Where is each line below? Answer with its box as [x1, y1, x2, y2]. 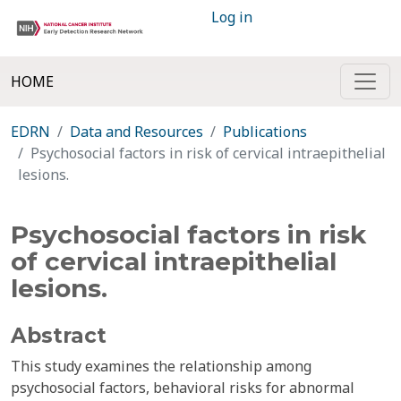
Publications [223, 122, 307, 141]
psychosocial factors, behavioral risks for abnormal [11, 378, 354, 397]
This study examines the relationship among [11, 356, 311, 376]
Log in [211, 7, 252, 27]
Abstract [11, 323, 107, 348]
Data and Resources [70, 122, 203, 141]
